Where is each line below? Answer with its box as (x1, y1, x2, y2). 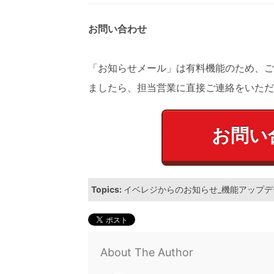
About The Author (100, 246, 193, 259)
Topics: (91, 184, 124, 195)
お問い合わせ (88, 23, 147, 35)
